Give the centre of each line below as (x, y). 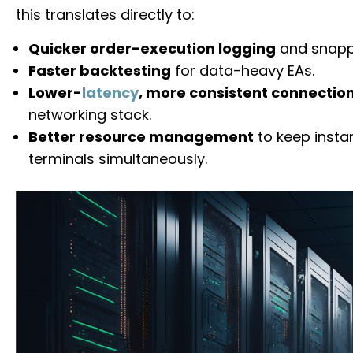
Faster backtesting (100, 70)
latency (111, 92)
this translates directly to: (105, 14)
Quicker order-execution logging (152, 48)
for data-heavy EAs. (243, 70)
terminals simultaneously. (118, 158)
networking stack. (90, 114)
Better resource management (141, 136)
